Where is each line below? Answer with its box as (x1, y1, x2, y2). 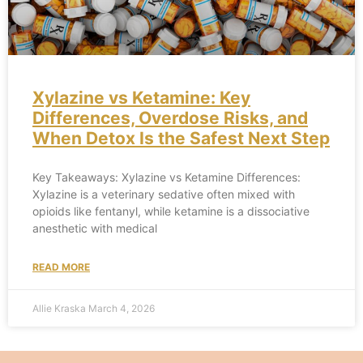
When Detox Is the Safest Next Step (32, 128, 330, 149)
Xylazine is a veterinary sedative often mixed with (32, 187, 295, 202)
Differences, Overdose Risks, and (32, 108, 308, 129)
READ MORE (32, 261, 90, 274)
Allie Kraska (32, 302, 88, 315)
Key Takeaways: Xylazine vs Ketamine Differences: (32, 170, 301, 185)
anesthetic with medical (32, 221, 157, 236)
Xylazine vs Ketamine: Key (32, 88, 250, 109)
